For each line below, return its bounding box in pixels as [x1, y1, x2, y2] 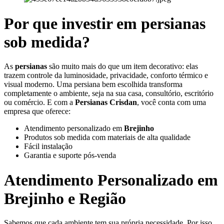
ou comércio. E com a [4, 98, 75, 107]
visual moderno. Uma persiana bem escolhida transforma [4, 80, 182, 89]
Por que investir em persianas [4, 14, 205, 32]
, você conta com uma [137, 98, 206, 107]
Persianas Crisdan [75, 98, 137, 107]
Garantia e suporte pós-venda [24, 151, 116, 160]
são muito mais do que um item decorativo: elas [47, 62, 198, 71]
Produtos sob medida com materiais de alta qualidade [24, 133, 190, 142]
